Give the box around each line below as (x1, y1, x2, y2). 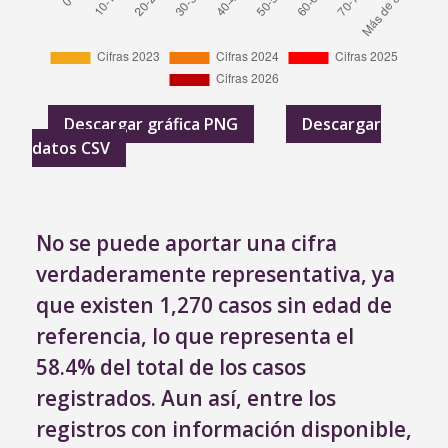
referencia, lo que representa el (36, 321, 354, 350)
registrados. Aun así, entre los (36, 383, 336, 412)
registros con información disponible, (36, 414, 412, 443)
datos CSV (32, 136, 110, 159)
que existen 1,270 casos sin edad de (36, 290, 392, 319)
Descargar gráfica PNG (64, 112, 238, 135)
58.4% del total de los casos (36, 352, 306, 381)
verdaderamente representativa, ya (36, 259, 395, 288)
